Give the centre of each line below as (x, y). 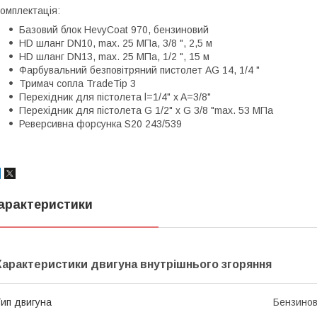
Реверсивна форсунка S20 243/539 (100, 123)
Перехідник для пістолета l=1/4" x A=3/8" (115, 97)
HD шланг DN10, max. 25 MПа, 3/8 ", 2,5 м (116, 43)
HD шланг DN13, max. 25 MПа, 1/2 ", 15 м (114, 56)
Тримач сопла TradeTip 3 (77, 83)
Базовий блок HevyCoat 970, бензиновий (114, 29)
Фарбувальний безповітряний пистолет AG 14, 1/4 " (139, 70)
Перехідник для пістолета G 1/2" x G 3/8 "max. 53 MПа (146, 110)
